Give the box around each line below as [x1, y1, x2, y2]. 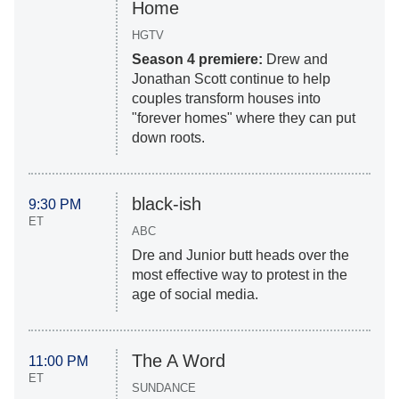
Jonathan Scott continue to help [131, 71, 330, 87]
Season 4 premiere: [131, 52, 266, 68]
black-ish [131, 194, 201, 215]
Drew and [265, 52, 328, 68]
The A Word [131, 351, 225, 371]
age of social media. [131, 287, 258, 303]
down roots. [131, 130, 205, 146]
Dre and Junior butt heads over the [131, 248, 349, 264]
